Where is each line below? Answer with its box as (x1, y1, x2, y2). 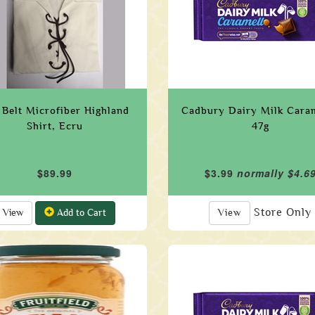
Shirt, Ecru (26, 120, 83, 131)
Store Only (254, 205, 312, 219)
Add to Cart (54, 207, 107, 218)
